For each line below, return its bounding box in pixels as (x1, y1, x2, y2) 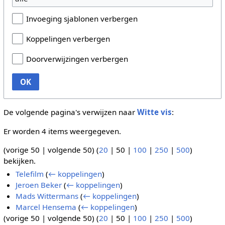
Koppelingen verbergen (26, 34, 110, 44)
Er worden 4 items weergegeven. (3, 126, 121, 136)
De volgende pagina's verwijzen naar (3, 107, 137, 118)
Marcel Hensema (16, 202, 77, 212)
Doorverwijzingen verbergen (26, 54, 128, 64)
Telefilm (16, 169, 44, 179)
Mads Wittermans (16, 191, 79, 201)
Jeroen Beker (16, 180, 62, 190)
